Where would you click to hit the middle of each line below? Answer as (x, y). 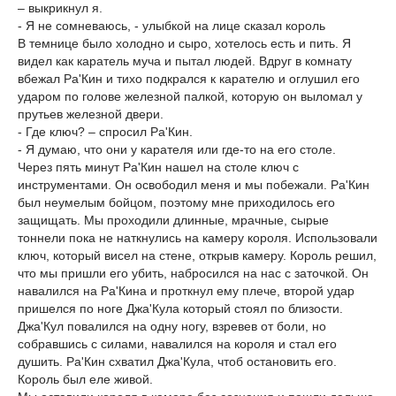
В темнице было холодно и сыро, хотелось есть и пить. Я (184, 43)
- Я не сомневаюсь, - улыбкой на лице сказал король (171, 26)
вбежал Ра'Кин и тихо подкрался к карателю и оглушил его (189, 79)
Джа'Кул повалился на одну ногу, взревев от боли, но (172, 326)
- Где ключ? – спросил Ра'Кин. (105, 132)
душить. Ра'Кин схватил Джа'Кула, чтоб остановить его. (177, 362)
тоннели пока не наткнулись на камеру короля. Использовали (198, 238)
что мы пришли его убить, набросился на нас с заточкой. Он (193, 273)
